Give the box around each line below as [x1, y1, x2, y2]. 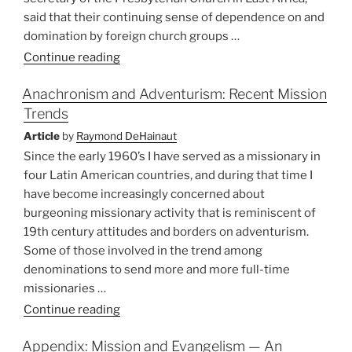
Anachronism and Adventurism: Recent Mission [22, 86, 327, 103]
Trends [24, 105, 68, 123]
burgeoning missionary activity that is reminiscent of [24, 206, 316, 221]
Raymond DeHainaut [76, 130, 177, 143]
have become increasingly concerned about [24, 187, 265, 202]
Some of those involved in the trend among [24, 244, 262, 258]
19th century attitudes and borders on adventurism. [24, 225, 309, 240]
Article [24, 130, 60, 143]
